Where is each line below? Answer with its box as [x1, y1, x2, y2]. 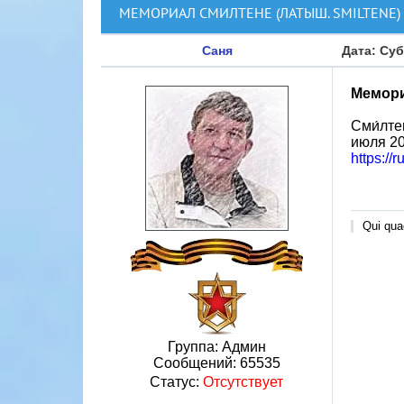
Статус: [150, 374, 203, 390]
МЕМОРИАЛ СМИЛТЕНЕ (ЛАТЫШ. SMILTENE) [119, 4, 400, 22]
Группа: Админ [167, 339, 266, 354]
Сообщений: [152, 355, 240, 371]
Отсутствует [203, 374, 283, 390]
